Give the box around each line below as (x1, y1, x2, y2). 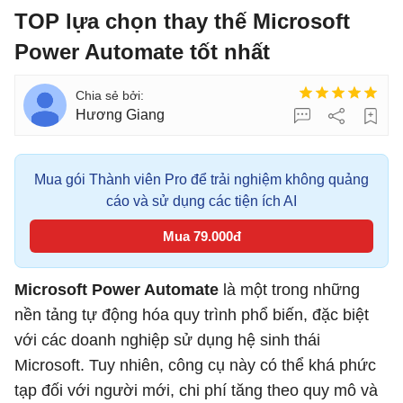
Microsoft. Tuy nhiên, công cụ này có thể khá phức (14, 356, 376, 374)
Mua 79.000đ (162, 228, 241, 244)
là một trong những (223, 281, 360, 299)
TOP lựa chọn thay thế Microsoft (14, 9, 350, 33)
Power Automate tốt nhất (14, 40, 270, 64)
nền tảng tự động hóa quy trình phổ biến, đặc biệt (14, 306, 369, 324)
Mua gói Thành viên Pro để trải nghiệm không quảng (34, 172, 369, 187)
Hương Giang (76, 107, 165, 122)
